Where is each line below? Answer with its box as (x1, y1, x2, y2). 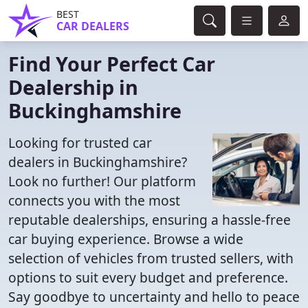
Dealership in (8, 74, 138, 100)
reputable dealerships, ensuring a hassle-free (8, 210, 291, 229)
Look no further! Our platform (8, 172, 196, 190)
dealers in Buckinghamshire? (8, 153, 187, 171)
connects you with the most (8, 191, 180, 210)
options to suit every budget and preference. (8, 268, 288, 287)
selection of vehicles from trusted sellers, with (8, 249, 294, 267)
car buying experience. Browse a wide (8, 230, 243, 248)
